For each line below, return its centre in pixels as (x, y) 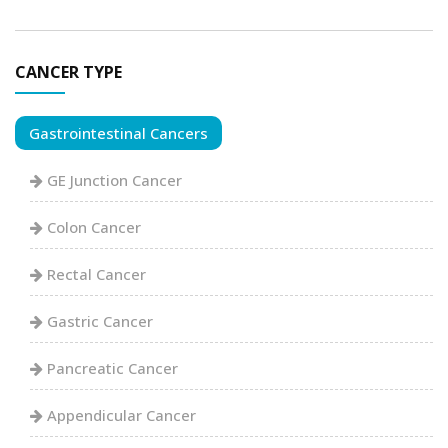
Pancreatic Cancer (110, 368)
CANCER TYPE (68, 72)
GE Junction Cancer (112, 180)
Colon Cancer (92, 227)
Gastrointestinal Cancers (118, 133)
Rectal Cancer (94, 274)
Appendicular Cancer (119, 415)
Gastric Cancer (98, 321)
